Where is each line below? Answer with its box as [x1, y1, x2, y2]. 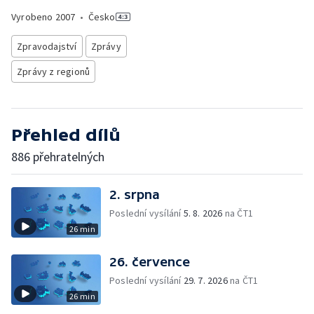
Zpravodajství [17, 40, 77, 53]
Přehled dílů [11, 125, 121, 144]
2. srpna [109, 187, 160, 202]
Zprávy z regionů [17, 65, 90, 78]
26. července [109, 254, 190, 269]
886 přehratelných [11, 149, 104, 165]
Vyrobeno [11, 11, 55, 23]
